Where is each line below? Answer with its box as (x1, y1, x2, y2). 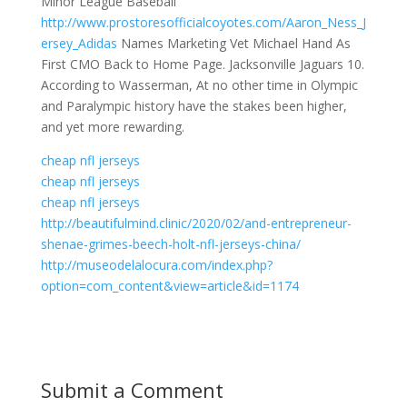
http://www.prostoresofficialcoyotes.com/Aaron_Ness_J (40, 13, 366, 31)
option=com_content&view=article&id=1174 (40, 276, 299, 294)
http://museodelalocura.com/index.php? (40, 255, 273, 273)
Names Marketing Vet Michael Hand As (116, 34, 351, 52)
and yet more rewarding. (40, 117, 184, 135)
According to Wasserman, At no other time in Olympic (40, 75, 358, 94)
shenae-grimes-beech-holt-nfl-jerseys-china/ (40, 234, 301, 253)
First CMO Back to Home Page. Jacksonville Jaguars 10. (40, 55, 364, 73)
